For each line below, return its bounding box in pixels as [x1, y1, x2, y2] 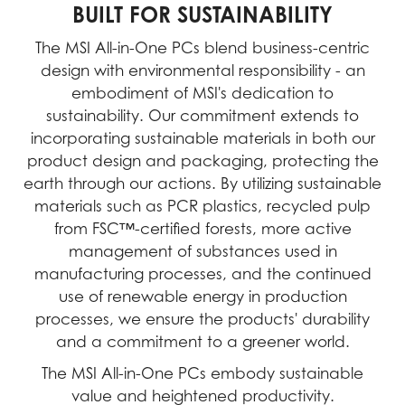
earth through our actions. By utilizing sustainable [24, 174, 381, 193]
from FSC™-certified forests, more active [53, 220, 352, 239]
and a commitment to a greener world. [55, 333, 350, 352]
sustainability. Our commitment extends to [46, 107, 359, 126]
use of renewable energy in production [58, 287, 347, 306]
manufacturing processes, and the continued [33, 265, 372, 284]
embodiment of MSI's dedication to [71, 84, 334, 103]
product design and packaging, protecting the [26, 152, 379, 171]
